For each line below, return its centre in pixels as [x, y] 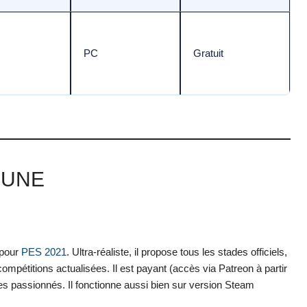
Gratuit [208, 53]
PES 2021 [44, 251]
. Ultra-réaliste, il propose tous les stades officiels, [177, 251]
